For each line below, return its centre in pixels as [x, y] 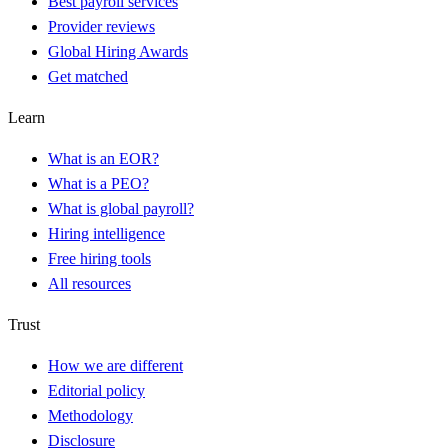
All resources [89, 283]
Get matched [88, 76]
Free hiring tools [99, 258]
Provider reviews [101, 26]
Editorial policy [96, 390]
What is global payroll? [121, 208]
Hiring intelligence [106, 233]
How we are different [115, 365]
